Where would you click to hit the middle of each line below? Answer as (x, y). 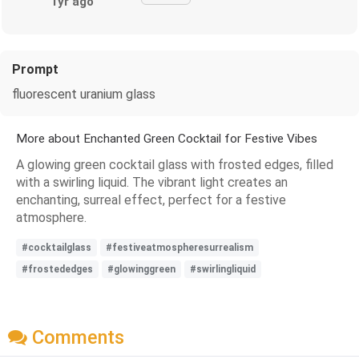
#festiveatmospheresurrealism (179, 247)
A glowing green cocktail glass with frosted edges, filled (175, 164)
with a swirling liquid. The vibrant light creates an (152, 182)
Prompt (35, 69)
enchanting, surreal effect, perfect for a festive (151, 200)
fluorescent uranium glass (84, 94)
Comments (76, 337)
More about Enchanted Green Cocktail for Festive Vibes (167, 138)
